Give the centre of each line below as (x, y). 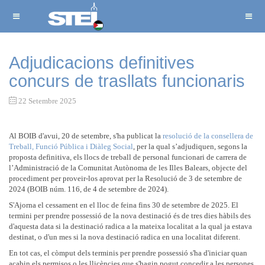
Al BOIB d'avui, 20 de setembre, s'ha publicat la (86, 136)
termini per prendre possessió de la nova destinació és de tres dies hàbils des (130, 216)
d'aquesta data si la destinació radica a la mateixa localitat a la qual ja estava (130, 226)
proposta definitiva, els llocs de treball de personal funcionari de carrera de (128, 157)
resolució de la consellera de (208, 136)
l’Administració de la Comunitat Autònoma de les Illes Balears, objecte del (128, 168)
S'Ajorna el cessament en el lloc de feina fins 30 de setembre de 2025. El (124, 205)
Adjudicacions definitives (102, 63)
